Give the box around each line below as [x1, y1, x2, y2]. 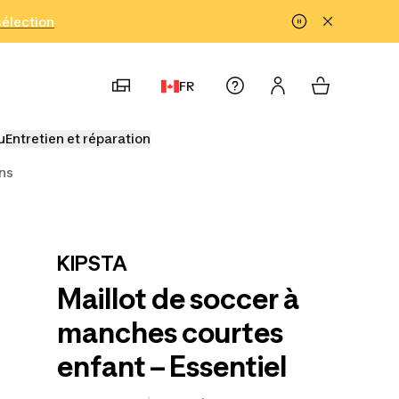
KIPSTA [57, 252, 127, 275]
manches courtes [57, 315, 283, 350]
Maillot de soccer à [57, 281, 299, 316]
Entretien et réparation [5, 131, 151, 146]
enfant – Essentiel [57, 349, 287, 384]
